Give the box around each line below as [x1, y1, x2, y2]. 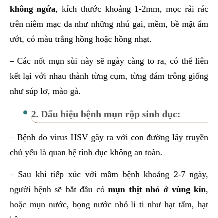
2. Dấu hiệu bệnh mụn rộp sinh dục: [31, 109, 181, 120]
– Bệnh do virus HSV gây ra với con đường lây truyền [9, 132, 209, 143]
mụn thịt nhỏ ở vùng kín [108, 184, 206, 195]
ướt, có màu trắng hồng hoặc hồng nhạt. [9, 34, 152, 44]
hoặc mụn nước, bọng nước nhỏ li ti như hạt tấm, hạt [9, 200, 209, 210]
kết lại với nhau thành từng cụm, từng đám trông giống [9, 71, 209, 81]
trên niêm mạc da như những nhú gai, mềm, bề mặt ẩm [9, 19, 209, 29]
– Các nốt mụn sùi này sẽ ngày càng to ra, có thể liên [9, 56, 209, 66]
